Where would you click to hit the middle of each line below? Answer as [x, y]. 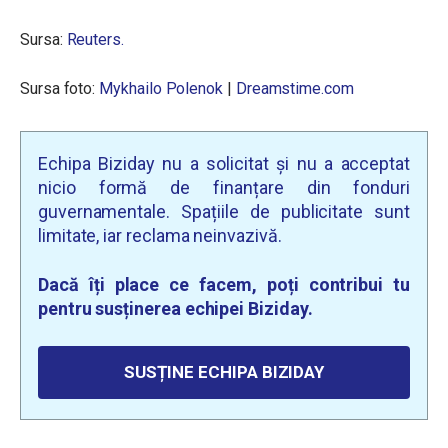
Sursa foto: [58, 88]
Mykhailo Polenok [161, 88]
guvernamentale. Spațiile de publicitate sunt [224, 211]
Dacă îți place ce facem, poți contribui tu [224, 284]
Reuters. [95, 39]
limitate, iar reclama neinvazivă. [160, 235]
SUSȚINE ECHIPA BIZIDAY [224, 372]
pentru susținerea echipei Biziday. [175, 308]
